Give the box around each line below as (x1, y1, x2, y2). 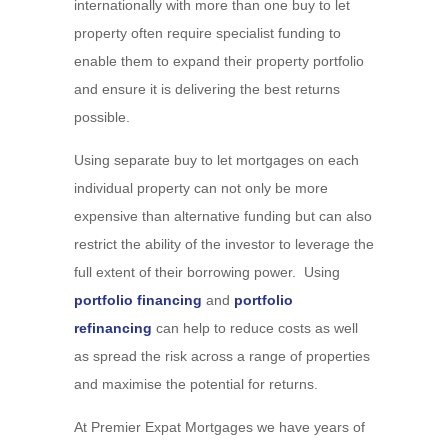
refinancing (74, 320, 152, 336)
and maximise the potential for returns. (74, 376, 318, 392)
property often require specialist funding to (74, 25, 341, 41)
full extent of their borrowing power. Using (74, 264, 340, 280)
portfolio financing (74, 292, 202, 308)
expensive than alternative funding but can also (74, 208, 372, 224)
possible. (74, 109, 130, 125)
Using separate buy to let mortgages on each (74, 152, 359, 168)
